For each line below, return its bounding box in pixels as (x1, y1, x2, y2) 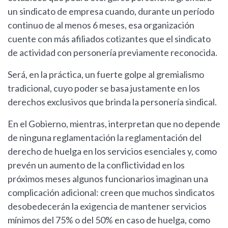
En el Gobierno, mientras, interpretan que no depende (8, 118, 220, 130)
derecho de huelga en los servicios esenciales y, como (8, 146, 217, 157)
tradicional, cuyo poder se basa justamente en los (8, 82, 200, 94)
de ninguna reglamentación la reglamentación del (8, 132, 202, 144)
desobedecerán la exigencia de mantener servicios (8, 201, 207, 212)
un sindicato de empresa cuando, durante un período (8, 6, 214, 17)
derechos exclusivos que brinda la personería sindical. (8, 96, 217, 108)
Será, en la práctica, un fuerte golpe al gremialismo (8, 69, 204, 80)
